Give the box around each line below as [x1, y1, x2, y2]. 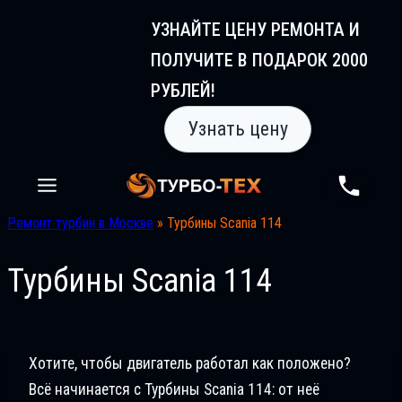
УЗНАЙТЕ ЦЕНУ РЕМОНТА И [151, 19, 360, 40]
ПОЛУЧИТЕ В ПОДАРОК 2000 [151, 49, 368, 71]
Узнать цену [188, 118, 288, 140]
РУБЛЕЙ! [151, 80, 215, 101]
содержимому [6, 58, 90, 75]
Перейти [6, 10, 56, 27]
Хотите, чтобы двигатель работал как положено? [29, 354, 351, 372]
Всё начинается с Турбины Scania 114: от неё [29, 380, 319, 398]
